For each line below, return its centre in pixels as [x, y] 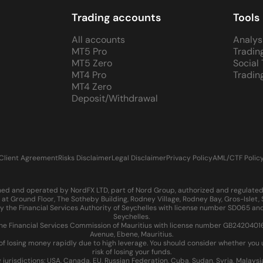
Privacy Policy [189, 158]
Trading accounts [116, 18]
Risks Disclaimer [85, 158]
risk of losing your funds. [131, 252]
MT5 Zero [92, 63]
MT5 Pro [89, 51]
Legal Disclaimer [139, 158]
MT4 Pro [89, 75]
